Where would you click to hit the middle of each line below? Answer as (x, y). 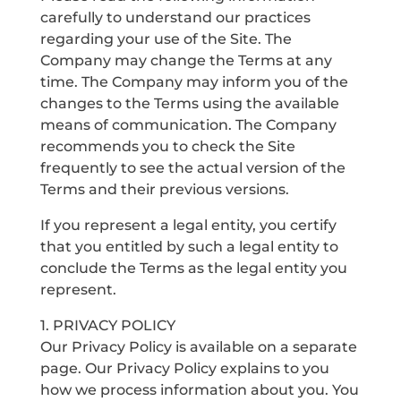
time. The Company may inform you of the (194, 82)
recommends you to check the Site (167, 146)
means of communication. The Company (188, 125)
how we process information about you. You (199, 390)
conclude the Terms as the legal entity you (193, 268)
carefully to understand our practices (175, 17)
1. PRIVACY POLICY (107, 325)
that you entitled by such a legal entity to (189, 247)
